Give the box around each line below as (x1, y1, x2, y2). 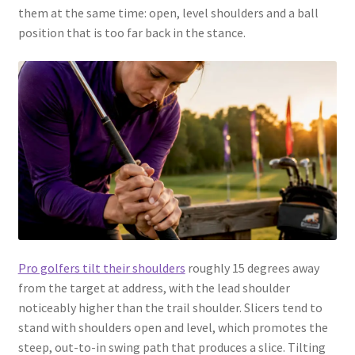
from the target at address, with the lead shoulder (17, 280, 290, 296)
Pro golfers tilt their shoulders (17, 260, 185, 277)
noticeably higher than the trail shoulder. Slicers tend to (17, 300, 323, 316)
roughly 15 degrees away (185, 260, 319, 277)
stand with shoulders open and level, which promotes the (17, 319, 328, 336)
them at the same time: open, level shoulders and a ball (17, 5, 319, 21)
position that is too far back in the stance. (17, 25, 246, 41)
